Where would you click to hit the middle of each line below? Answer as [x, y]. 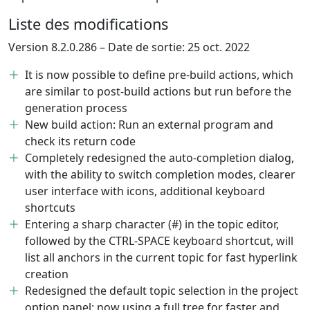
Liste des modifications [88, 24]
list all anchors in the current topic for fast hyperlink [161, 258]
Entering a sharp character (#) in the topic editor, [152, 225]
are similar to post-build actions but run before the [158, 92]
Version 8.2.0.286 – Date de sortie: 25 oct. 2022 [129, 47]
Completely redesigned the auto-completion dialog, [159, 158]
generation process [76, 108]
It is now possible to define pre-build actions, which [159, 75]
